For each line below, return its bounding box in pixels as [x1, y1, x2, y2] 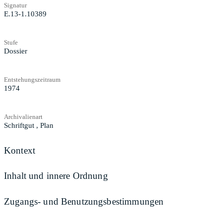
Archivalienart [4, 112, 43, 120]
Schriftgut [4, 121, 34, 129]
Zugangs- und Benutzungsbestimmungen [4, 196, 164, 207]
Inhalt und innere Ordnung [4, 170, 108, 181]
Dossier [4, 47, 27, 55]
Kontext [4, 145, 36, 156]
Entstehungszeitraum [4, 75, 60, 83]
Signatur [4, 1, 27, 9]
